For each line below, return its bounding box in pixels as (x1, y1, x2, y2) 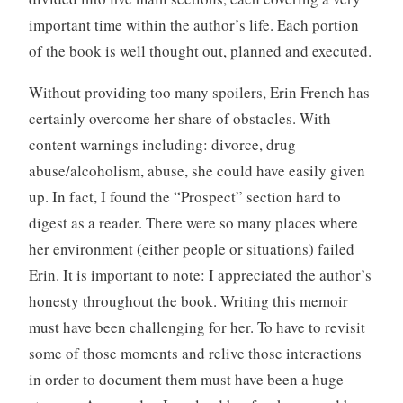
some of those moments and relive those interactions (28, 342, 362, 363)
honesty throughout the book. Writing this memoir (28, 290, 348, 311)
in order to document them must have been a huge (28, 368, 344, 390)
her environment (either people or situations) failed (28, 237, 354, 259)
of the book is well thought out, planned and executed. (28, 40, 372, 61)
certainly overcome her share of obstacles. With (28, 107, 331, 129)
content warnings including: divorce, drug (28, 133, 296, 155)
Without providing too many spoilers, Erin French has (28, 81, 370, 103)
